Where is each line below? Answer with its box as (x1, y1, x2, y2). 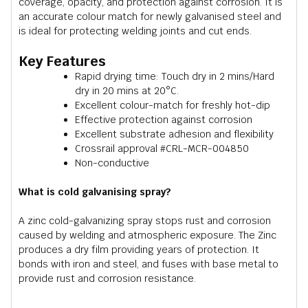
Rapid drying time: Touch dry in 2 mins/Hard (75, 70, 274, 82)
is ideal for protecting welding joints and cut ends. (19, 25, 252, 37)
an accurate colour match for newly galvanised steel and (19, 10, 281, 23)
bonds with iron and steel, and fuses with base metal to (19, 258, 278, 270)
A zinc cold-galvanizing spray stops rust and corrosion (19, 214, 271, 227)
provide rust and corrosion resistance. (19, 272, 196, 285)
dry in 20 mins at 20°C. (75, 85, 179, 97)
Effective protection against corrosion (75, 113, 252, 126)
